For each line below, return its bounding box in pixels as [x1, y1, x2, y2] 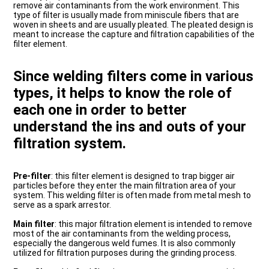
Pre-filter [13, 171, 52, 181]
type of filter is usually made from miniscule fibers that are [13, 10, 240, 20]
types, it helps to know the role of [13, 85, 232, 101]
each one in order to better [13, 101, 187, 118]
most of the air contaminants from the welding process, [13, 229, 231, 238]
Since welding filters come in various [13, 68, 254, 85]
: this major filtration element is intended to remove [55, 219, 253, 229]
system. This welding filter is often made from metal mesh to [13, 190, 252, 200]
